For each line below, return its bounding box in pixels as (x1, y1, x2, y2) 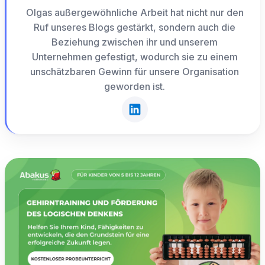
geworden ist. (104, 80, 165, 93)
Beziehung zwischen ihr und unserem (51, 36, 218, 49)
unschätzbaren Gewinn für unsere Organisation (30, 66, 239, 78)
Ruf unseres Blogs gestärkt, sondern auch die (34, 21, 235, 34)
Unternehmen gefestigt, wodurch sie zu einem (31, 51, 238, 63)
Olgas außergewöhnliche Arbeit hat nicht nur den (25, 7, 244, 19)
